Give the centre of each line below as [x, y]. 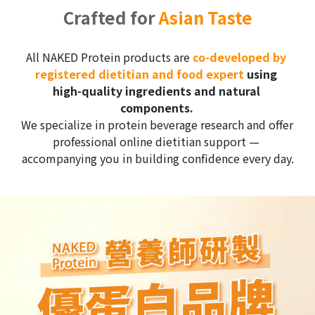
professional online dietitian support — [156, 142]
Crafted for [111, 18]
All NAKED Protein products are [109, 57]
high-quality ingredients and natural [156, 91]
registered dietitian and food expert [140, 74]
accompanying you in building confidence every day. [157, 159]
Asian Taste [205, 18]
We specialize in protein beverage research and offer [157, 125]
